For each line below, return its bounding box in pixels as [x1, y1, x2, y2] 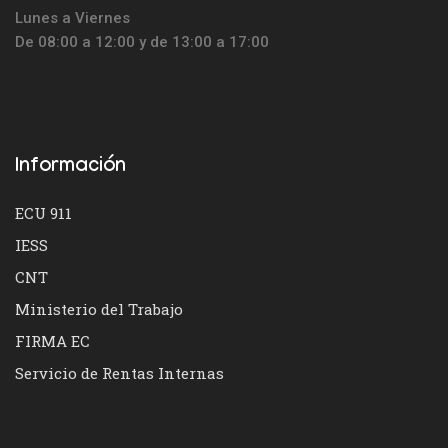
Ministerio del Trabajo [15, 298, 183, 319]
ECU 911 [15, 202, 72, 223]
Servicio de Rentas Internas [15, 362, 224, 383]
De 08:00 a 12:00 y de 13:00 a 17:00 [15, 32, 269, 51]
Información [15, 155, 126, 180]
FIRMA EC [15, 330, 90, 351]
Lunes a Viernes [15, 8, 130, 27]
